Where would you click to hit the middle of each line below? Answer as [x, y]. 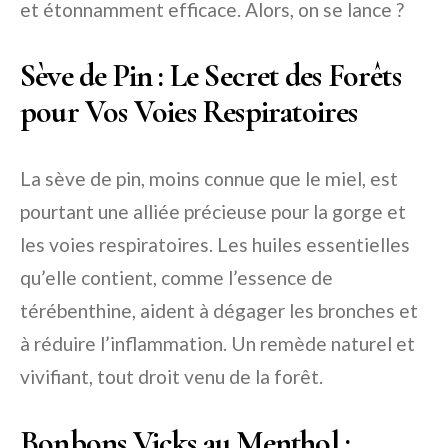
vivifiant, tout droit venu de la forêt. [171, 376]
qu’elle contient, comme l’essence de [176, 277]
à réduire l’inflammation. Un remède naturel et [217, 343]
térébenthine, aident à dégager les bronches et [219, 310]
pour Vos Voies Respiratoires [189, 111]
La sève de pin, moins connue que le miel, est [209, 178]
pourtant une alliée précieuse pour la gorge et [213, 211]
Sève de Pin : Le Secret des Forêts [210, 75]
